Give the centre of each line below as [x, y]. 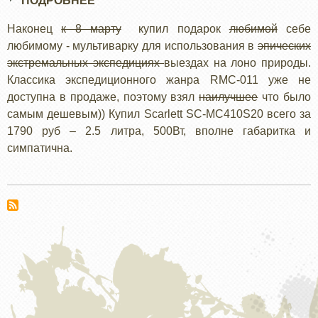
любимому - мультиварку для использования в [132, 46]
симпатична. [40, 148]
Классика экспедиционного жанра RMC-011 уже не [159, 80]
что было [285, 97]
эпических [284, 46]
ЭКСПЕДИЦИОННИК [152, 51]
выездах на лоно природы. [238, 63]
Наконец [34, 29]
